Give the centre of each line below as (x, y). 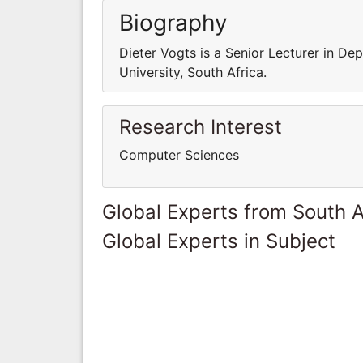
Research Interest (201, 126)
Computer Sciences (179, 154)
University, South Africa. (193, 72)
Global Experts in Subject (219, 241)
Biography (173, 22)
